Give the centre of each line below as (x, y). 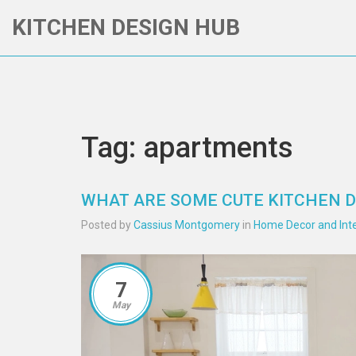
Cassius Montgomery (187, 225)
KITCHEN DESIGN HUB (126, 27)
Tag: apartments (187, 148)
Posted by (107, 225)
